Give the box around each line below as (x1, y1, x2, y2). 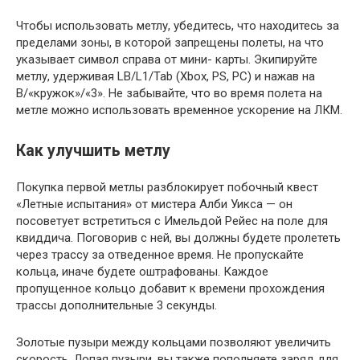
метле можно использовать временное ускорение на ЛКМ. (16, 103, 342, 117)
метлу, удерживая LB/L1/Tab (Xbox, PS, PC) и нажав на (16, 69, 315, 84)
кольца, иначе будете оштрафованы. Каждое (16, 264, 268, 280)
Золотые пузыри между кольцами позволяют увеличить (16, 335, 331, 350)
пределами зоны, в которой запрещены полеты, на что (16, 35, 324, 50)
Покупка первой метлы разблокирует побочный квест (16, 180, 318, 195)
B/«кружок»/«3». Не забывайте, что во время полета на (16, 86, 322, 100)
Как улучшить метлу (16, 141, 170, 161)
